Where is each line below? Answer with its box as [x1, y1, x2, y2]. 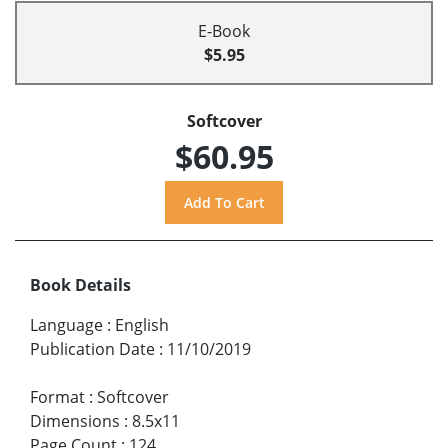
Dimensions [30, 410, 120, 433]
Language [30, 314, 103, 337]
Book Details [30, 274, 131, 297]
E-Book [198, 20, 250, 43]
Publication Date [30, 338, 155, 361]
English [115, 314, 169, 337]
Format [30, 386, 85, 409]
